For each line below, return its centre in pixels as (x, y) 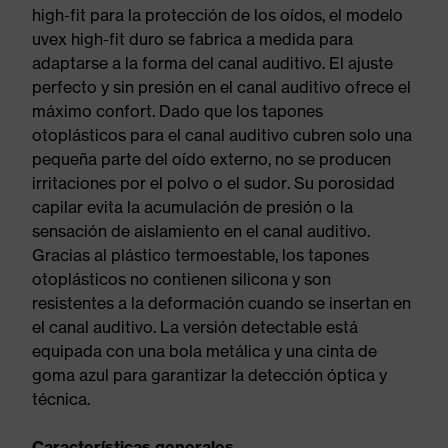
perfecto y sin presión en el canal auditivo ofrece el (221, 87)
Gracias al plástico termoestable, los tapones (200, 255)
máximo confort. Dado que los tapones (177, 111)
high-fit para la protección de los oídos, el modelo (217, 15)
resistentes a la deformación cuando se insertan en (221, 303)
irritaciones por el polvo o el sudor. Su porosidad (213, 183)
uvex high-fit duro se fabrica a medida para (192, 39)
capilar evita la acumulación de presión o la (192, 207)
